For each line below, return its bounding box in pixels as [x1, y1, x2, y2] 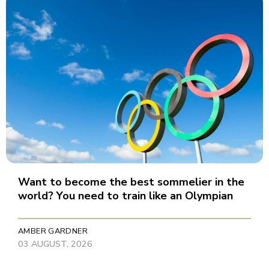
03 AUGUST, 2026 [18, 237, 92, 250]
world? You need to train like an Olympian [18, 188, 233, 203]
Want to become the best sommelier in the [18, 174, 244, 189]
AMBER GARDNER [18, 225, 88, 237]
